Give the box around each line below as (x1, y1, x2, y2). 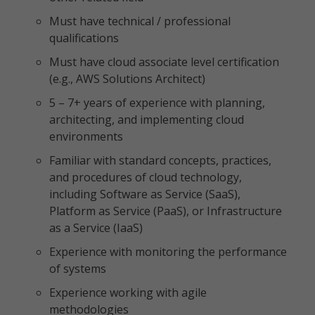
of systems (49, 261, 106, 276)
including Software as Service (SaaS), (49, 186, 240, 202)
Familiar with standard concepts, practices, (49, 153, 271, 168)
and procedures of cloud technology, (49, 169, 242, 185)
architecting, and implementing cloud (49, 112, 244, 127)
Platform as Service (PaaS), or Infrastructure (49, 203, 282, 219)
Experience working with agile (49, 285, 207, 300)
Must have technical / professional (49, 13, 231, 29)
